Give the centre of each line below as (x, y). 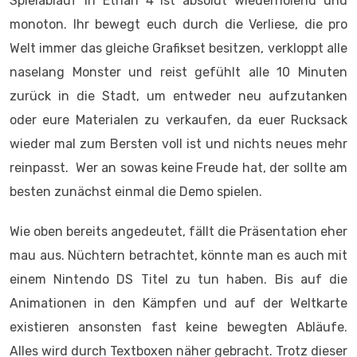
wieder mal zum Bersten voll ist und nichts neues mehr (178, 144)
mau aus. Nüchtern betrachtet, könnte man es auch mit (178, 255)
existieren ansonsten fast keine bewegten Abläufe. (178, 327)
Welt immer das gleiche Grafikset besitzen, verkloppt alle (178, 48)
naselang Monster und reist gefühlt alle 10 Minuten (178, 72)
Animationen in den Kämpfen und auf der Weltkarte (178, 303)
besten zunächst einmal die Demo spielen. (136, 192)
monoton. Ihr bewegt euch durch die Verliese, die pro (178, 24)
